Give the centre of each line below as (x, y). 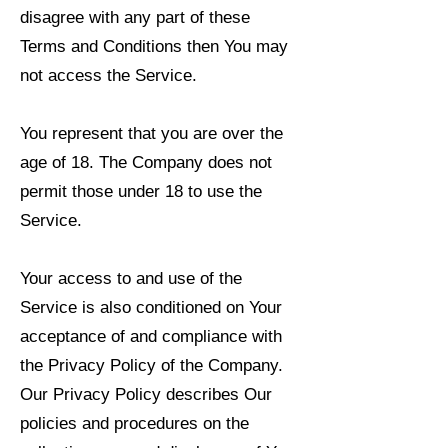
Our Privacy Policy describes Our (146, 394)
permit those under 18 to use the (141, 191)
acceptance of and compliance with (151, 336)
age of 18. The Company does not (146, 162)
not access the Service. (108, 75)
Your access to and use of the (131, 278)
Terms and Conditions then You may (154, 46)
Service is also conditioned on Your (151, 307)
